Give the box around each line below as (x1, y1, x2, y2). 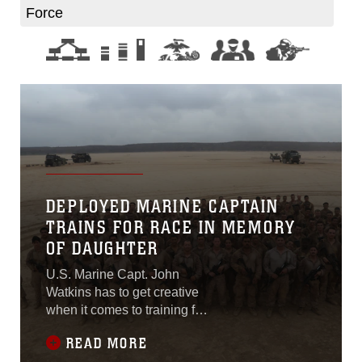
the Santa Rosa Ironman (46, 321, 185, 335)
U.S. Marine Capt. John (46, 267, 179, 281)
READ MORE (66, 335, 148, 352)
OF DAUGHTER (46, 238, 158, 259)
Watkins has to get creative (46, 285, 199, 299)
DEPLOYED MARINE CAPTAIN (46, 196, 279, 217)
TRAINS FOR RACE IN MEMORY (46, 217, 296, 238)
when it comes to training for (46, 303, 206, 317)
